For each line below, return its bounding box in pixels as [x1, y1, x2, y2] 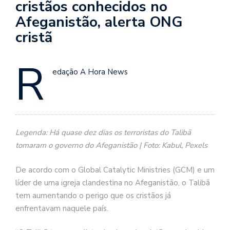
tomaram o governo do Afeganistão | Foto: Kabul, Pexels [15, 140, 207, 151]
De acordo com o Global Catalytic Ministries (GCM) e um [15, 164, 215, 175]
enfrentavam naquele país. [15, 203, 108, 214]
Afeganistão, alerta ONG [15, 12, 183, 32]
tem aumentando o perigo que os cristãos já [15, 190, 171, 201]
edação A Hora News [52, 66, 128, 77]
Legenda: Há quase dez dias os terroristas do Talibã [15, 127, 191, 138]
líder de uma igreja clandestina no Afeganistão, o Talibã [15, 177, 210, 188]
